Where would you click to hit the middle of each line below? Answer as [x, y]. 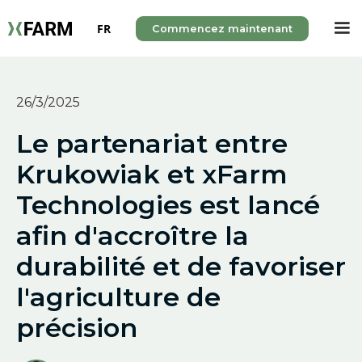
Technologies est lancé [168, 205]
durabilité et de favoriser [181, 266]
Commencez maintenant [222, 28]
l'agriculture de [118, 297]
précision [77, 328]
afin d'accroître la [133, 236]
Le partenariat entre [152, 143]
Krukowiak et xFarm [152, 174]
